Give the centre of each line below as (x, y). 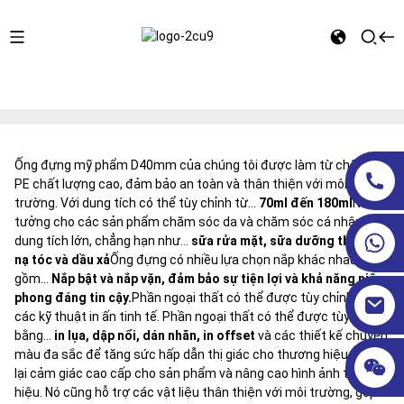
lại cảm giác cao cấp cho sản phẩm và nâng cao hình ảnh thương (200, 373)
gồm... (32, 279)
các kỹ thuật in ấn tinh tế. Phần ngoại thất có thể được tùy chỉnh (199, 317)
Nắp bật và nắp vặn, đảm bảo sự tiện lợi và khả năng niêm (219, 279)
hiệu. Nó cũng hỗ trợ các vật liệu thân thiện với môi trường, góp (195, 392)
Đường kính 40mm (61, 96)
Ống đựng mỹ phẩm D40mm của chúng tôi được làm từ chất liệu (200, 165)
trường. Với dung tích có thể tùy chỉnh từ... (136, 203)
